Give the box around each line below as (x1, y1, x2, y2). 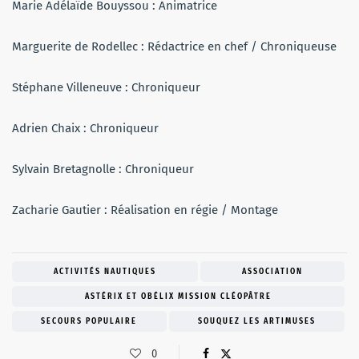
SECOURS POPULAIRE (41, 317, 138, 327)
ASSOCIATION (242, 267, 303, 277)
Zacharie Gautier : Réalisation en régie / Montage (12, 203, 278, 218)
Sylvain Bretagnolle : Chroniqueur (12, 162, 194, 177)
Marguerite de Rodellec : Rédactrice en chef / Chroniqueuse (12, 39, 337, 54)
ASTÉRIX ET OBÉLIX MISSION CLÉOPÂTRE (85, 292, 272, 302)
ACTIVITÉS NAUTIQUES (54, 267, 156, 277)
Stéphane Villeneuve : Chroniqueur (12, 80, 200, 95)
